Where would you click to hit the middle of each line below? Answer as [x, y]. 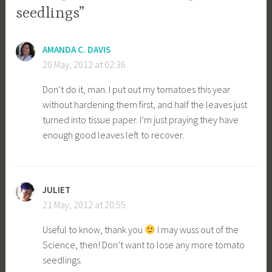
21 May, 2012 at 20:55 [84, 204]
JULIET [57, 189]
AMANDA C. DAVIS [77, 49]
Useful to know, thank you [94, 229]
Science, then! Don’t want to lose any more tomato [144, 244]
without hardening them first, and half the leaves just [145, 104]
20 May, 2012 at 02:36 [84, 64]
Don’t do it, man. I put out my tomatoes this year [137, 89]
